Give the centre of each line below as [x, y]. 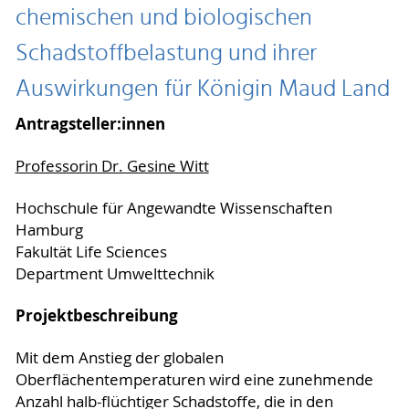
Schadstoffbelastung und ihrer [166, 54]
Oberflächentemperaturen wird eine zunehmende [194, 379]
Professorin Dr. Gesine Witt [112, 166]
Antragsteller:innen [90, 123]
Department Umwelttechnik [115, 273]
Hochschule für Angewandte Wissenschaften [173, 208]
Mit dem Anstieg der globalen [119, 357]
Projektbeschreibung [96, 315]
